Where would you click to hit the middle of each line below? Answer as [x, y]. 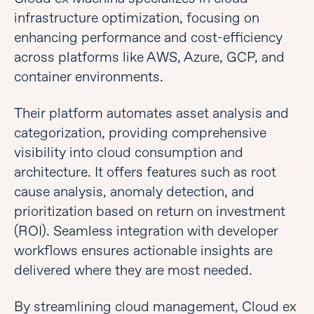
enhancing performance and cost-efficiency [148, 37]
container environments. [89, 77]
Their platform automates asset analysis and [151, 113]
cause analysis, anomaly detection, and [134, 192]
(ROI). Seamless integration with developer [146, 231]
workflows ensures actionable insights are [143, 251]
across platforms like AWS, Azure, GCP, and [149, 57]
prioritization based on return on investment [150, 211]
